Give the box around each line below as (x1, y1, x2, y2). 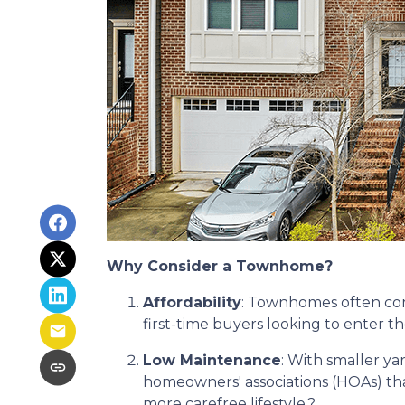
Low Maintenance (143, 352, 281, 369)
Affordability (143, 294, 241, 311)
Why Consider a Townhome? (107, 258, 333, 275)
